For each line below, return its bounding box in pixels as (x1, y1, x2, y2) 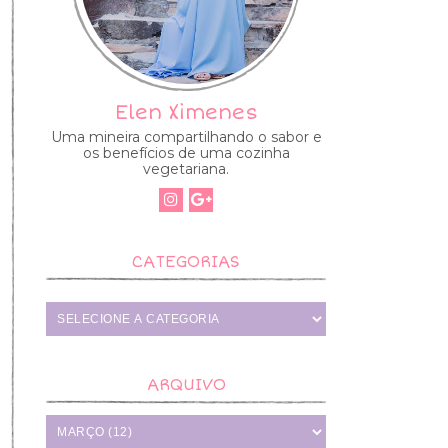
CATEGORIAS (132, 251, 240, 272)
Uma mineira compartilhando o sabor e (50, 127, 322, 146)
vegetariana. (143, 159, 229, 178)
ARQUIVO (146, 374, 226, 395)
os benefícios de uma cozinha (82, 143, 290, 162)
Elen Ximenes (114, 99, 258, 125)
